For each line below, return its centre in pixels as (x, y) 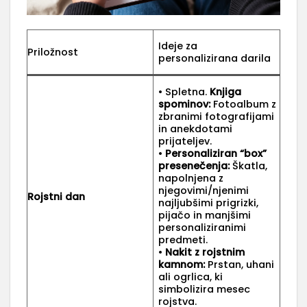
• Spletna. (184, 92)
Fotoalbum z (244, 104)
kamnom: (182, 265)
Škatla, (249, 166)
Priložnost (53, 52)
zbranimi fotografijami (217, 116)
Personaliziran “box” (216, 153)
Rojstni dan (56, 197)
